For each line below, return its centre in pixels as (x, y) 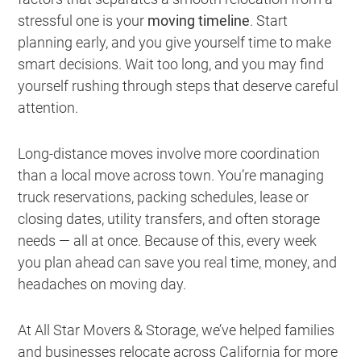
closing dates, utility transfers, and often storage (169, 219)
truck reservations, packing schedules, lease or (164, 197)
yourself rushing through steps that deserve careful (178, 86)
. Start (269, 21)
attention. (48, 108)
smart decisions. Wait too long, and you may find (171, 64)
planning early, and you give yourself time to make (175, 43)
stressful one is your (83, 21)
